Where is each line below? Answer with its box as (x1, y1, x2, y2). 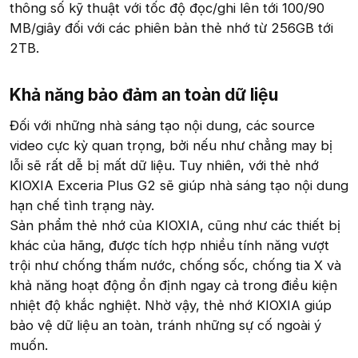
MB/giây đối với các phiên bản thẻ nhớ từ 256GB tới (10, 19, 333, 36)
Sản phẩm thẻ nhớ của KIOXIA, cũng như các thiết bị (10, 217, 340, 234)
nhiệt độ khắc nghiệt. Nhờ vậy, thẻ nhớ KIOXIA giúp (10, 297, 332, 314)
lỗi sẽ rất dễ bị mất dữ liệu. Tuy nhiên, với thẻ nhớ (10, 157, 319, 174)
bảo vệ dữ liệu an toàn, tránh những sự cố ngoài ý (10, 317, 321, 334)
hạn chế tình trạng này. (10, 197, 154, 214)
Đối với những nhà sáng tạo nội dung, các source (10, 117, 315, 134)
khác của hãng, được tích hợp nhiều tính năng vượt (10, 237, 329, 254)
